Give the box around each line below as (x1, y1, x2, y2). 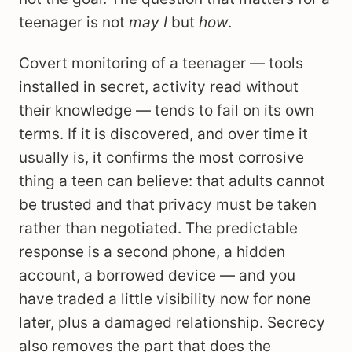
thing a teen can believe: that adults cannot (19, 172, 325, 190)
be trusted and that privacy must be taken (19, 196, 317, 214)
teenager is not (19, 13, 129, 31)
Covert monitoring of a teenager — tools (19, 54, 303, 72)
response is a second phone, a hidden (19, 243, 285, 261)
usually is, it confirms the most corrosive (19, 148, 304, 167)
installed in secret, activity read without (19, 78, 299, 96)
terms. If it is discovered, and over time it (19, 125, 308, 143)
